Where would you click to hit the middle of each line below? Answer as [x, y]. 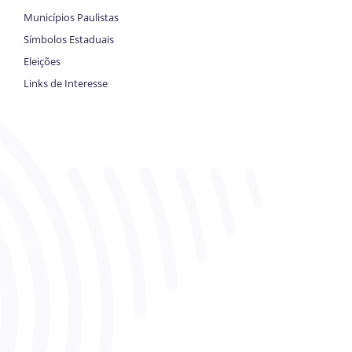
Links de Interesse [66, 83]
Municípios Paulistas [71, 17]
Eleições [42, 61]
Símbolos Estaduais [69, 39]
